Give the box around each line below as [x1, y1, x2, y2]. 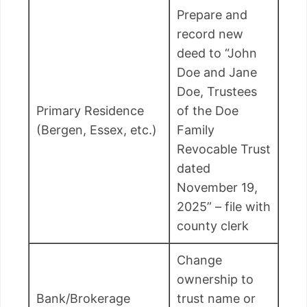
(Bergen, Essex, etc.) [36, 123, 157, 138]
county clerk [177, 219, 249, 234]
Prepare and [177, 8, 247, 23]
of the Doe [177, 103, 238, 119]
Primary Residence [36, 103, 144, 119]
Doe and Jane [177, 65, 257, 80]
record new [177, 27, 243, 42]
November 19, [177, 180, 258, 195]
